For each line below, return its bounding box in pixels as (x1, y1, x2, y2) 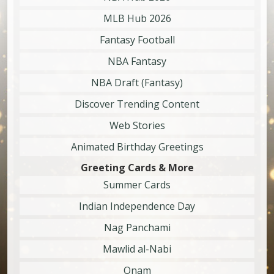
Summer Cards (103, 178, 171, 192)
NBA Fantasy (108, 54, 166, 68)
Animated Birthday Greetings (70, 140, 204, 154)
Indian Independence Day (79, 199, 195, 213)
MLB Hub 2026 (103, 12, 171, 26)
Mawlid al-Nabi (103, 242, 171, 256)
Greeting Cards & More (80, 161, 194, 175)
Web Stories (109, 119, 165, 133)
